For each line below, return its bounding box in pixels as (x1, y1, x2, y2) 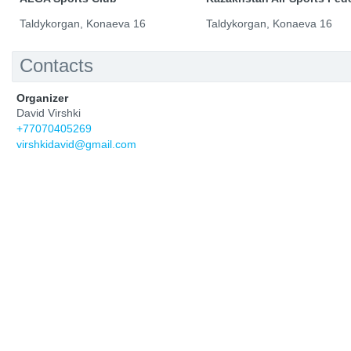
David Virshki (16, 107, 81, 119)
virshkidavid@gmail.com (16, 138, 136, 150)
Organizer (16, 92, 68, 104)
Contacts (20, 55, 93, 76)
